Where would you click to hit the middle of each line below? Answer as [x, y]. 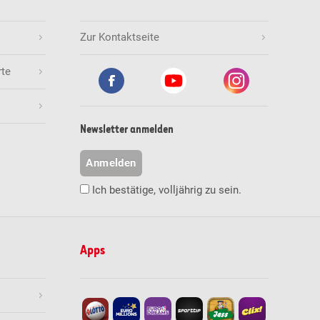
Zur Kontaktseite [119, 37]
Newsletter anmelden [126, 130]
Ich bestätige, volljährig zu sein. [166, 190]
